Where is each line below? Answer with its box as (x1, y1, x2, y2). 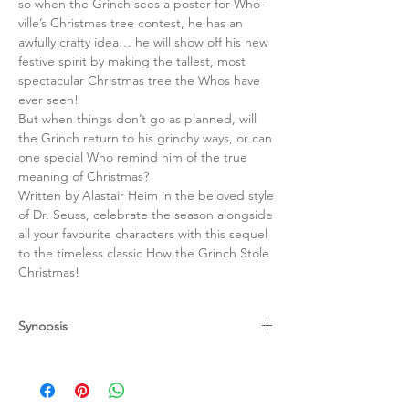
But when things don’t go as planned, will (18, 110, 257, 128)
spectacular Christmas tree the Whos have (18, 72, 260, 89)
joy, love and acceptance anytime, (18, 390, 212, 407)
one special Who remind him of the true (18, 149, 247, 166)
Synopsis (18, 318, 68, 335)
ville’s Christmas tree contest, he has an (18, 15, 243, 32)
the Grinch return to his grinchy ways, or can (18, 130, 272, 147)
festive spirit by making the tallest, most (18, 53, 246, 70)
